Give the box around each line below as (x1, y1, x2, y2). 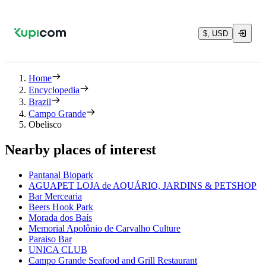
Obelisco (28, 119, 62, 129)
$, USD (203, 28, 228, 38)
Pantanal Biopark (28, 169, 93, 180)
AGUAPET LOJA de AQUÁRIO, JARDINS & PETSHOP (28, 180, 256, 191)
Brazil (28, 97, 51, 107)
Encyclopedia (28, 85, 80, 95)
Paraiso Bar (28, 233, 72, 244)
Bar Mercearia (28, 191, 82, 201)
